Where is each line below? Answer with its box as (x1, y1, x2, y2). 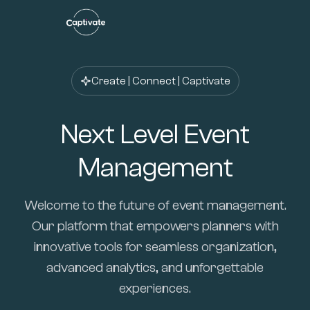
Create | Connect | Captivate (91, 75, 230, 87)
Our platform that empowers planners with (31, 218, 279, 234)
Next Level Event (60, 118, 250, 150)
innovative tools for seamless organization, (33, 239, 277, 255)
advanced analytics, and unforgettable (46, 259, 264, 275)
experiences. (119, 280, 191, 296)
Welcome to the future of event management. (24, 197, 286, 213)
